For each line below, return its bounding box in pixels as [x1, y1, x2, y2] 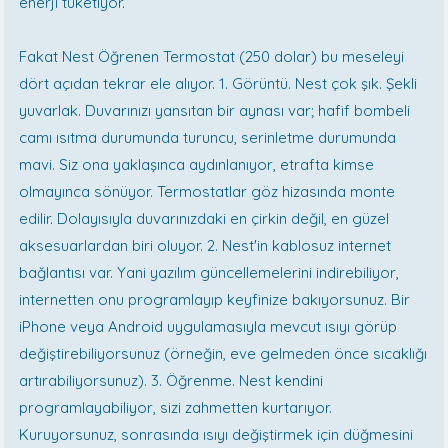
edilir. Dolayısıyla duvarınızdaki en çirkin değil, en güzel [19, 209, 390, 229]
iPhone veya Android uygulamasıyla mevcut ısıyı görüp [19, 317, 398, 337]
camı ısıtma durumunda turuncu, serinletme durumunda [19, 128, 397, 148]
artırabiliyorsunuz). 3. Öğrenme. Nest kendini [19, 371, 324, 391]
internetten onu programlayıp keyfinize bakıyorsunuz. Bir [19, 290, 411, 310]
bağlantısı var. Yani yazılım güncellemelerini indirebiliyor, [19, 263, 400, 283]
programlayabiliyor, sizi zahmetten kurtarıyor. [19, 398, 333, 418]
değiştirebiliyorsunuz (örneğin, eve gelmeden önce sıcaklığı [19, 344, 428, 364]
